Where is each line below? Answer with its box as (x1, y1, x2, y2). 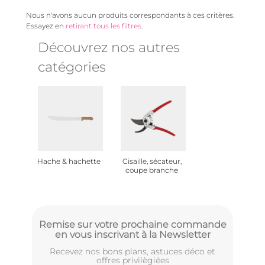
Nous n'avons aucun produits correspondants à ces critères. (26, 11, 234, 20)
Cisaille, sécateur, (122, 157, 182, 166)
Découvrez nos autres (38, 39, 180, 56)
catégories (38, 59, 106, 75)
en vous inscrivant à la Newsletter (54, 229, 211, 240)
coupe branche (125, 166, 178, 174)
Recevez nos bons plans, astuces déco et (50, 246, 215, 257)
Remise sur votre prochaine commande (38, 219, 227, 230)
